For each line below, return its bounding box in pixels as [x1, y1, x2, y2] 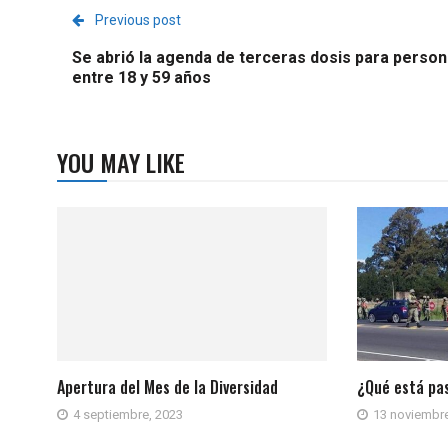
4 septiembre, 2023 [73, 406, 183, 422]
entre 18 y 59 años [72, 68, 211, 87]
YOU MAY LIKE [57, 144, 185, 180]
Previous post [95, 12, 181, 28]
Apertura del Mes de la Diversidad [57, 374, 278, 399]
